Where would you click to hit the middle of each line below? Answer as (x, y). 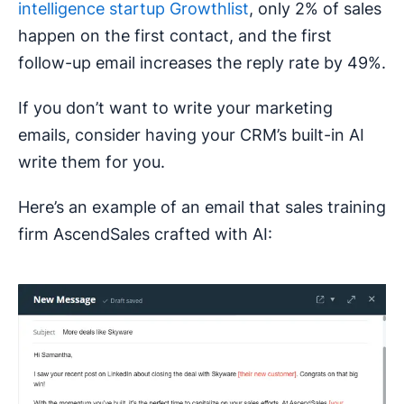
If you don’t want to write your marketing (175, 108)
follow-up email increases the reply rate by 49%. (202, 63)
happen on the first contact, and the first (175, 36)
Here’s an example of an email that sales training (202, 207)
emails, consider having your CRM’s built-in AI (191, 135)
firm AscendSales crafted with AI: (145, 234)
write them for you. (92, 162)
